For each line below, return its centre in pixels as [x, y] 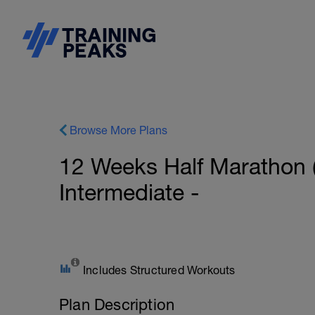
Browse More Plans [118, 130]
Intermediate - [129, 192]
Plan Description [117, 304]
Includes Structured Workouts [159, 270]
